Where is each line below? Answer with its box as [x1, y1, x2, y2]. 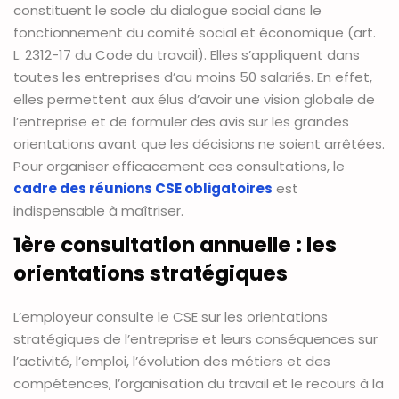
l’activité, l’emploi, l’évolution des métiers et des [13, 352, 330, 371]
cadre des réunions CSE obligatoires [13, 179, 273, 199]
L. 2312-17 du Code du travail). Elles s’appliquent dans [13, 45, 360, 65]
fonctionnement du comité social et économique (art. [13, 23, 376, 43]
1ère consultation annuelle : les [13, 231, 337, 260]
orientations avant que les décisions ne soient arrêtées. [13, 134, 385, 154]
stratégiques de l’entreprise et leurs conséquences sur [13, 330, 378, 349]
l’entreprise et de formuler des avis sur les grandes [13, 112, 349, 132]
